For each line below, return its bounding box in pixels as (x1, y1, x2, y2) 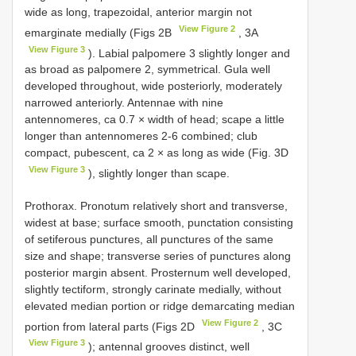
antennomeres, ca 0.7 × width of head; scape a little (25, 113, 284, 126)
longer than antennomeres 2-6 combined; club (25, 130, 257, 143)
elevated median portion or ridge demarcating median (25, 299, 295, 312)
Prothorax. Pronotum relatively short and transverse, (25, 199, 288, 212)
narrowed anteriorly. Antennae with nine (25, 96, 223, 110)
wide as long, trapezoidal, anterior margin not (25, 5, 252, 18)
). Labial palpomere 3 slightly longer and (85, 46, 291, 60)
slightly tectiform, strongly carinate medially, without (25, 282, 281, 296)
